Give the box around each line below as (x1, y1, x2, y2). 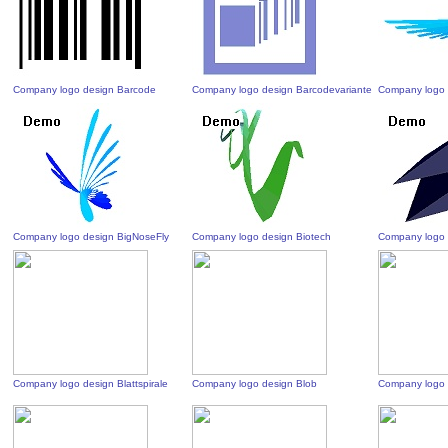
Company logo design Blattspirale (13, 378, 169, 389)
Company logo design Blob (192, 378, 318, 389)
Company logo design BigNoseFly (13, 231, 170, 242)
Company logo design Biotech (192, 231, 332, 242)
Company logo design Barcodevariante (192, 84, 373, 95)
